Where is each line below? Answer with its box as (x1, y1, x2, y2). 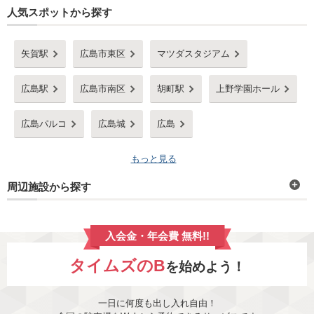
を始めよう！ (165, 259, 245, 274)
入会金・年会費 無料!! (105, 230, 210, 242)
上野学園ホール (216, 83, 280, 94)
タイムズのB (69, 257, 165, 275)
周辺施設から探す (7, 181, 91, 193)
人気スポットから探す (7, 6, 112, 18)
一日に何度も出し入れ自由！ (97, 298, 217, 308)
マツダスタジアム (157, 48, 230, 59)
